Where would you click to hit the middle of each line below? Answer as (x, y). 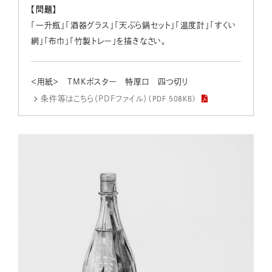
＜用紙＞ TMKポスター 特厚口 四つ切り (110, 82)
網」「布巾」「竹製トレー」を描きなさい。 (99, 41)
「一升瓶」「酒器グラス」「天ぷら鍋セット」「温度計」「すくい (134, 25)
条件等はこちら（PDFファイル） (94, 99)
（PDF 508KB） (172, 99)
